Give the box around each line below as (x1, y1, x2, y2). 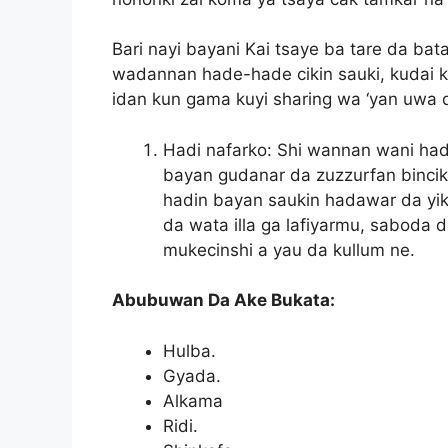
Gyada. (163, 365, 221, 386)
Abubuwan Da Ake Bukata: (112, 290, 335, 311)
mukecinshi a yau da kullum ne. (163, 239, 415, 260)
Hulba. (163, 340, 216, 361)
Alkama (163, 390, 223, 411)
